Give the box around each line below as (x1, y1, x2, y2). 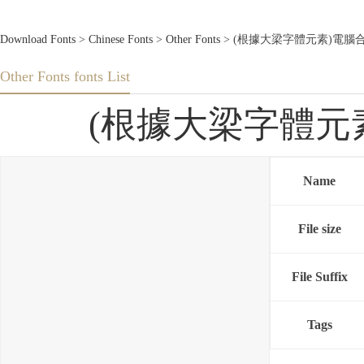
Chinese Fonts (89, 33, 153, 45)
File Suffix (291, 269, 348, 285)
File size (297, 221, 341, 237)
